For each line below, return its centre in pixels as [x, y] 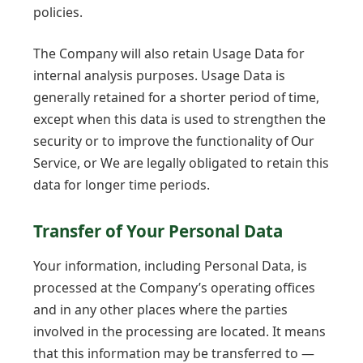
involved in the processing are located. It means [179, 332]
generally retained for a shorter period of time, [176, 98]
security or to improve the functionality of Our [174, 141]
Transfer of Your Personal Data [158, 231]
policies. [58, 12]
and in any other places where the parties [160, 310]
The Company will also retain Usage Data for [169, 54]
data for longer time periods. [122, 185]
